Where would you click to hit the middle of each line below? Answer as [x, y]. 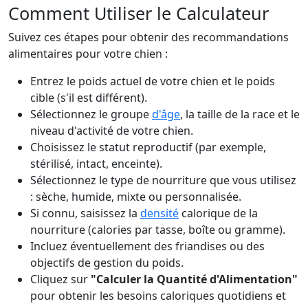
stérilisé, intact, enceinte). [96, 164]
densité [159, 213]
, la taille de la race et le [240, 114]
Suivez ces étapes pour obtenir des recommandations [148, 37]
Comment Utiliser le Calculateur [139, 13]
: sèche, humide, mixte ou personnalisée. [136, 197]
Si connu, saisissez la [85, 213]
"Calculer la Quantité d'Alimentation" [194, 279]
